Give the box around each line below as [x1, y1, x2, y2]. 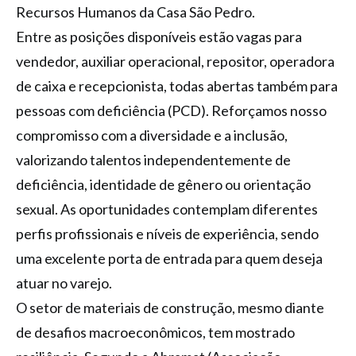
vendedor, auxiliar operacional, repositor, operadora [16, 52, 335, 70]
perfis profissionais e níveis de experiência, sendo [16, 224, 319, 242]
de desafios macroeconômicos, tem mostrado [16, 323, 295, 341]
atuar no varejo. [16, 273, 112, 292]
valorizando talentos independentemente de [16, 150, 291, 168]
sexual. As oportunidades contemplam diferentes [16, 199, 318, 218]
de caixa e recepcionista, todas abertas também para [16, 76, 338, 95]
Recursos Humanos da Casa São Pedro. [16, 2, 255, 21]
